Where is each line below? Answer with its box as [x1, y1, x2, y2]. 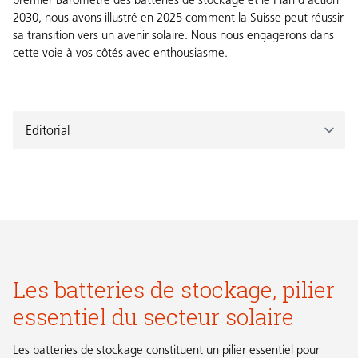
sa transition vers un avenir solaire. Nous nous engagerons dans [13, 30, 334, 43]
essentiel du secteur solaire [13, 301, 294, 332]
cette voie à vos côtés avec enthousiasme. [13, 48, 228, 61]
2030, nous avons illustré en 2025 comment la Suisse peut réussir [13, 13, 344, 26]
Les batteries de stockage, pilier [13, 274, 335, 305]
